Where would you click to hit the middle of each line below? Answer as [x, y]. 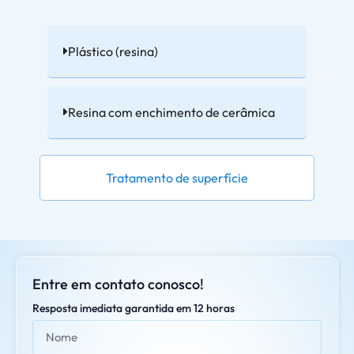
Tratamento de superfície [177, 177]
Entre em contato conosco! [118, 284]
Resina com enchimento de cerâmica [171, 112]
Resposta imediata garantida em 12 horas [134, 308]
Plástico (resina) [113, 51]
